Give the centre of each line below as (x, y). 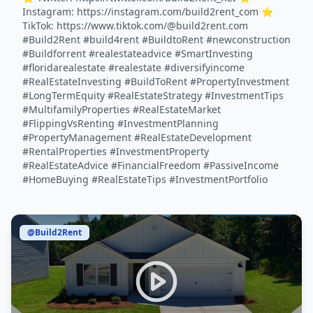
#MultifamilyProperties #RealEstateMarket (122, 109)
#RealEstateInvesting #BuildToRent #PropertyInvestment (156, 81)
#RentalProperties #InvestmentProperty (116, 151)
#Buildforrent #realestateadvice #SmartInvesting (138, 53)
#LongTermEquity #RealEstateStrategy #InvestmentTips (153, 95)
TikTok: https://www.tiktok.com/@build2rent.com (135, 26)
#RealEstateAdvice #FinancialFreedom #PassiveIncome (151, 165)
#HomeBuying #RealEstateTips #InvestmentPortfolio (145, 179)
